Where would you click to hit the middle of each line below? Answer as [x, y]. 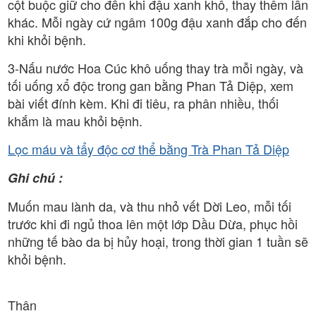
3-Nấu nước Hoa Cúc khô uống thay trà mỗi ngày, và [156, 67]
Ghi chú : [35, 177]
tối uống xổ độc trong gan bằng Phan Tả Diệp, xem [151, 85]
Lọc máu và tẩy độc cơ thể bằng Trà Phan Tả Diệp [148, 148]
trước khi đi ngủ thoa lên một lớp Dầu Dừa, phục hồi [153, 223]
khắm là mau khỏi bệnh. [75, 120]
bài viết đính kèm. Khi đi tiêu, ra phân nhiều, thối [143, 103]
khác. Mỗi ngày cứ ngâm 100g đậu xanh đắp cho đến [157, 22]
